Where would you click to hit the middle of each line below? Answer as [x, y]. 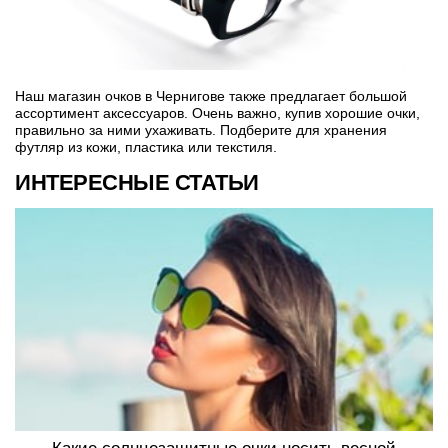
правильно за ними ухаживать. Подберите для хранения [201, 129]
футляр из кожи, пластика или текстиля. [148, 146]
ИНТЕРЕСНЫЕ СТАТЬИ [137, 182]
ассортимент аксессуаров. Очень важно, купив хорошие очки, [217, 112]
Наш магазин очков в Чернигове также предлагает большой [211, 95]
